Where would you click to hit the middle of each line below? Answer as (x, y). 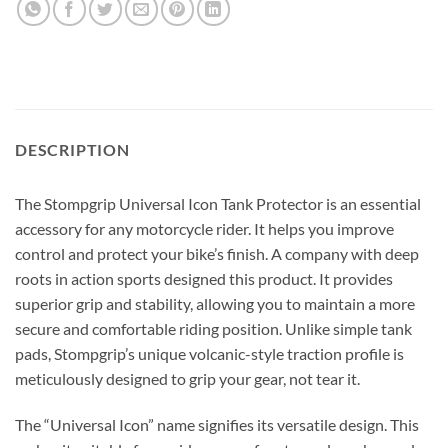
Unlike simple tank (347, 328)
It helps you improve (324, 228)
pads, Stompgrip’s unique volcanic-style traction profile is (209, 353)
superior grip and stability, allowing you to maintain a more (215, 303)
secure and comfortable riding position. (148, 328)
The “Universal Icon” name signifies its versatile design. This (217, 424)
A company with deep (343, 253)
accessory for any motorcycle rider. (134, 228)
